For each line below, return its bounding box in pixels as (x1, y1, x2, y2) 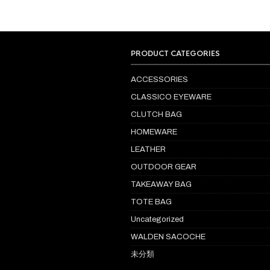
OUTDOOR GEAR (131, 163, 196, 172)
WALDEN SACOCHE (131, 233, 206, 242)
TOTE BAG (131, 198, 172, 207)
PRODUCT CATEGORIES (131, 49, 220, 59)
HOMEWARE (131, 128, 177, 137)
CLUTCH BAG (131, 110, 182, 119)
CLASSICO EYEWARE (131, 93, 212, 102)
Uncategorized (131, 215, 184, 224)
